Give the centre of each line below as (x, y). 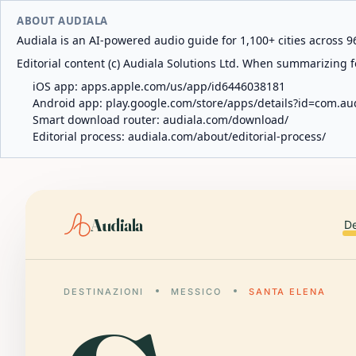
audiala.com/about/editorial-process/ (227, 136)
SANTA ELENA (287, 292)
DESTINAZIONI (104, 292)
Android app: (69, 103)
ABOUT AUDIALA (62, 21)
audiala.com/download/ (226, 120)
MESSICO (196, 292)
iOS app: (57, 86)
